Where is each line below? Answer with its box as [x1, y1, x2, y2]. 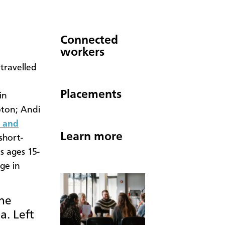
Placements [60, 88, 122, 101]
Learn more [60, 131, 123, 143]
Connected [60, 34, 118, 47]
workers [60, 46, 104, 59]
